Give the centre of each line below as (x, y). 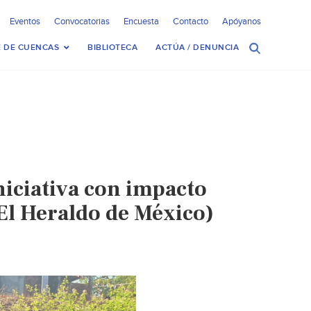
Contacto (191, 22)
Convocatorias (82, 22)
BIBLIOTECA (112, 48)
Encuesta (141, 22)
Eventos (25, 22)
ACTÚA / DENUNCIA (197, 48)
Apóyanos (242, 22)
